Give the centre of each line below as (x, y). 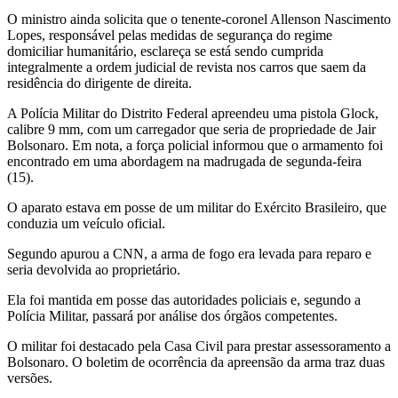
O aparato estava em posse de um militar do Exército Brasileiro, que (197, 207)
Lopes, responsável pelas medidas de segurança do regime (170, 35)
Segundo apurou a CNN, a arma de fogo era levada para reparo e (189, 253)
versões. (30, 378)
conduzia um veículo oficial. (86, 223)
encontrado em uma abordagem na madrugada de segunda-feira (184, 161)
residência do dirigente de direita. (99, 83)
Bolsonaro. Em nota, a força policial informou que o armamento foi (195, 145)
